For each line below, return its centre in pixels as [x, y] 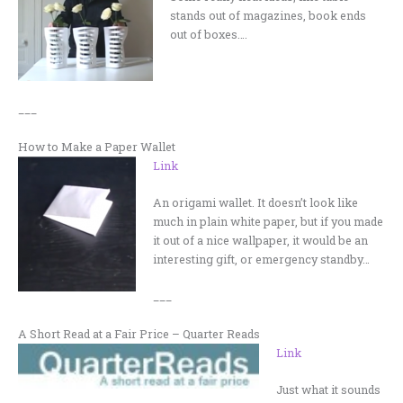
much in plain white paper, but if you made [269, 222]
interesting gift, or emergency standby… [262, 260]
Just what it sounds [329, 390]
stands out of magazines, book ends [269, 16]
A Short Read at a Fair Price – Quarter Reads [139, 333]
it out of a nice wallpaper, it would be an [261, 241]
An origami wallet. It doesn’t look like [256, 203]
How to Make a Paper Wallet [97, 146]
